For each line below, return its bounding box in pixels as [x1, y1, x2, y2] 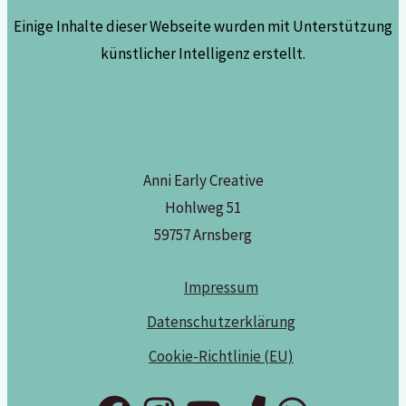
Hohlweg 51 [165, 198, 241, 218]
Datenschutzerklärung [147, 312, 295, 333]
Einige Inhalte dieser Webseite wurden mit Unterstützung [14, 16, 392, 37]
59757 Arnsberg [154, 225, 252, 246]
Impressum [184, 277, 258, 298]
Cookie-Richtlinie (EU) [149, 346, 294, 367]
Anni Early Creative [142, 170, 264, 191]
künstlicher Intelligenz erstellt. [101, 43, 305, 64]
